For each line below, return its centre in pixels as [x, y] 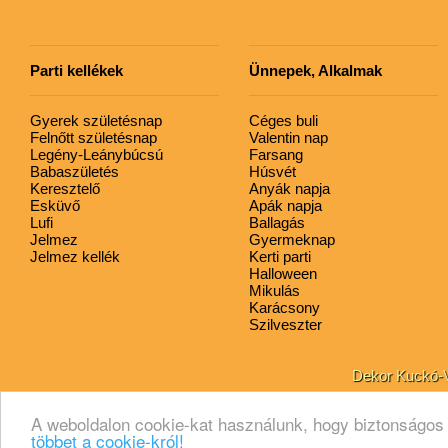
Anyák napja [289, 188]
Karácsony [284, 307]
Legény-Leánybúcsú [96, 154]
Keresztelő [65, 188]
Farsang [276, 154]
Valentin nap [288, 137]
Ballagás [277, 222]
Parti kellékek [76, 70]
